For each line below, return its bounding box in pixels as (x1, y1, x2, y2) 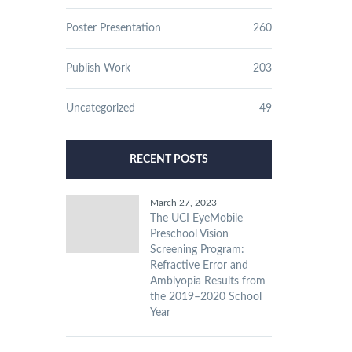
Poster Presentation (65, 23, 161, 34)
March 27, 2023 (149, 198, 217, 207)
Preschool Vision (149, 229, 229, 240)
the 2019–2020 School (149, 291, 262, 302)
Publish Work (65, 63, 130, 74)
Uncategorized (65, 103, 135, 114)
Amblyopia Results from (149, 276, 266, 287)
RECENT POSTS (129, 154, 208, 165)
